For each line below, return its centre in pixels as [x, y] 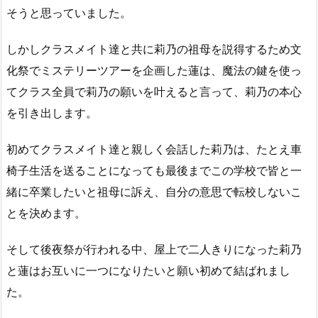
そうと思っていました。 [69, 13]
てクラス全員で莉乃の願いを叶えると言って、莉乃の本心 [154, 92]
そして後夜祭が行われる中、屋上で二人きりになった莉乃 [154, 249]
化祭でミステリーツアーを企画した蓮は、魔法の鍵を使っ [154, 71]
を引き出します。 [52, 113]
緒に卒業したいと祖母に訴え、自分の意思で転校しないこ [154, 192]
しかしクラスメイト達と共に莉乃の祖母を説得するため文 [154, 49]
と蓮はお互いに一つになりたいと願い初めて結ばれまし [148, 270]
